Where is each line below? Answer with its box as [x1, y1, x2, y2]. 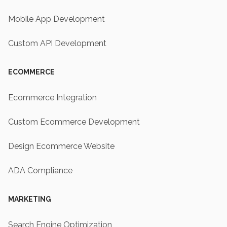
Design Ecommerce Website [8, 141, 115, 152]
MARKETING [8, 195, 51, 204]
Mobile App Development [8, 14, 105, 24]
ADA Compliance [8, 166, 72, 176]
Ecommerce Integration [8, 93, 97, 103]
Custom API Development [8, 39, 106, 49]
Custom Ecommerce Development [8, 117, 140, 127]
